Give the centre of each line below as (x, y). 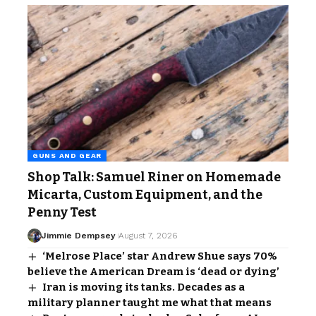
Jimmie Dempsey (78, 235)
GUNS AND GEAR (67, 155)
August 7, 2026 (147, 235)
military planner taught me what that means (150, 302)
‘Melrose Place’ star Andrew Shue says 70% (160, 256)
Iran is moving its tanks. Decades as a (144, 287)
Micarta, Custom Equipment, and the (145, 194)
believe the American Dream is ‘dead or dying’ (153, 271)
